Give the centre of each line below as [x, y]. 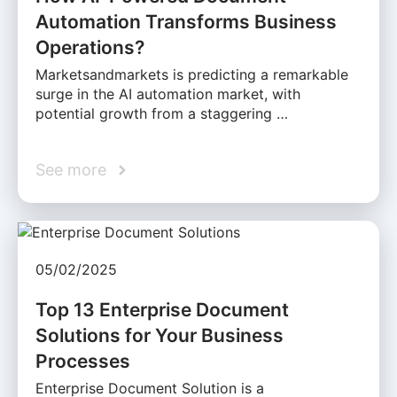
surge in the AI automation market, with [168, 94]
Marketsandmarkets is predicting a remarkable [192, 75]
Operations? [90, 48]
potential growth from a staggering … [162, 114]
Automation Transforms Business [186, 22]
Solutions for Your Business [160, 335]
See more [71, 170]
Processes [83, 361]
